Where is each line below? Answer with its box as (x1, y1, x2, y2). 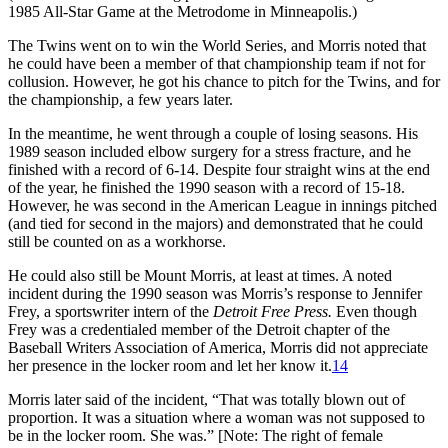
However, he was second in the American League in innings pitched (8, 196, 437, 214)
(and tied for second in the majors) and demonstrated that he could (8, 214, 423, 232)
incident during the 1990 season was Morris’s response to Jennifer (8, 284, 422, 302)
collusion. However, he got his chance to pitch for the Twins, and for (8, 72, 440, 90)
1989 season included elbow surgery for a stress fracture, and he (8, 142, 411, 160)
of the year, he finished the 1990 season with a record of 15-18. (8, 178, 405, 196)
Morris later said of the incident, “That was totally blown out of (8, 390, 405, 408)
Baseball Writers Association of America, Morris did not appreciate (8, 338, 428, 356)
